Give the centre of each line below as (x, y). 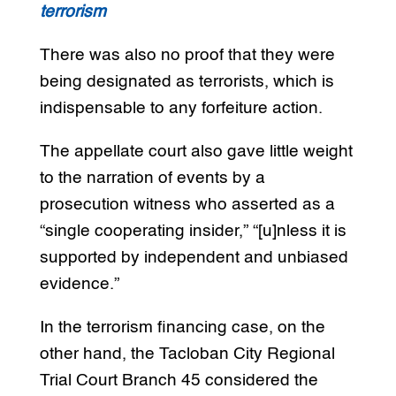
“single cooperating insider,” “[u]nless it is (193, 232)
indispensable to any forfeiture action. (181, 109)
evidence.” (79, 285)
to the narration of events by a (152, 179)
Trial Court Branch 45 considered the (179, 381)
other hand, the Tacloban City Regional (187, 354)
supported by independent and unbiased (194, 258)
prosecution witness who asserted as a (187, 205)
